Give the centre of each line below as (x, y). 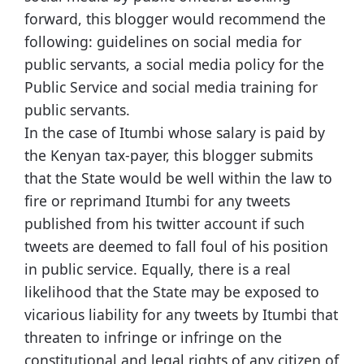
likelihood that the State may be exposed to (172, 292)
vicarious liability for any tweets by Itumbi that (181, 315)
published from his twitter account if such (165, 224)
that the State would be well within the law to (178, 178)
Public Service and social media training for (171, 87)
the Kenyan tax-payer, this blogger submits (169, 156)
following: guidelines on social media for (163, 42)
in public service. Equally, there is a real (158, 269)
